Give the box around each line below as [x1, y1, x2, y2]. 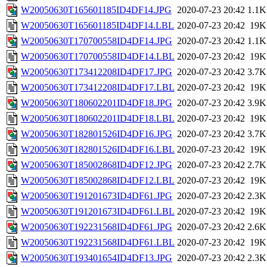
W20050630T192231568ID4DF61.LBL [21, 237, 175, 248]
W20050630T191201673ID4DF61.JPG [21, 191, 172, 201]
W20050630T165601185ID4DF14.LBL [21, 20, 174, 31]
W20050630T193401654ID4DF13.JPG [21, 253, 172, 263]
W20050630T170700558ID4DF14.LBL [21, 51, 175, 62]
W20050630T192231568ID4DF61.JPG [21, 222, 172, 232]
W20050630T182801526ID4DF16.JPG [21, 129, 172, 139]
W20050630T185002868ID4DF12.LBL [21, 175, 175, 186]
